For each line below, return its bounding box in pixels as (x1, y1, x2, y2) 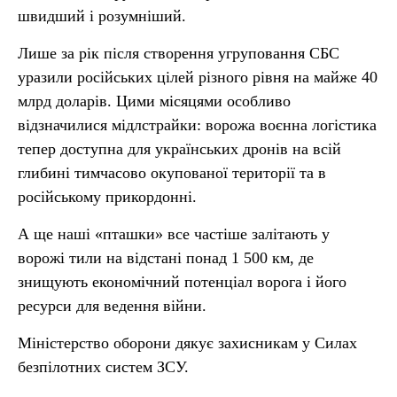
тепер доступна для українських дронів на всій (18, 140, 341, 158)
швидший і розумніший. (18, 7, 186, 25)
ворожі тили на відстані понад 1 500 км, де (18, 249, 314, 267)
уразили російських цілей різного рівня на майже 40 (18, 68, 378, 86)
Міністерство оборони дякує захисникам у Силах (18, 334, 357, 352)
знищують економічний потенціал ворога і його (18, 273, 346, 291)
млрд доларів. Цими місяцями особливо (18, 92, 291, 110)
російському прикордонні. (18, 188, 197, 206)
